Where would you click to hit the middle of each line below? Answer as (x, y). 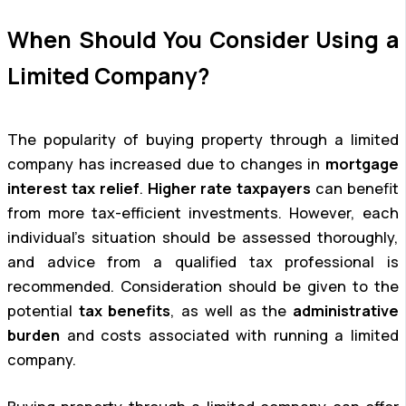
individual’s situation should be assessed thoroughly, (203, 238)
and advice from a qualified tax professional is (203, 262)
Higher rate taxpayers (229, 189)
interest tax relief (73, 189)
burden (34, 336)
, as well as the (232, 311)
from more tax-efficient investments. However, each (203, 213)
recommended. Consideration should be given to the (203, 287)
